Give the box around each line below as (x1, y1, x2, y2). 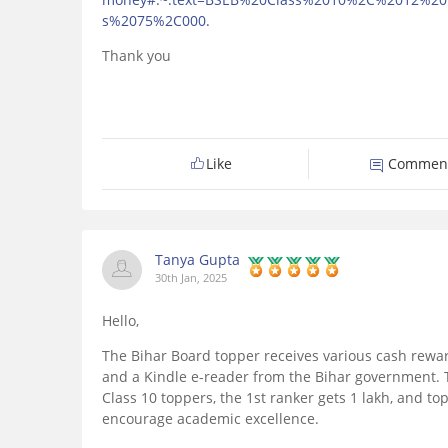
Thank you (102, 46, 171, 66)
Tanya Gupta (155, 250, 240, 270)
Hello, (102, 311, 139, 331)
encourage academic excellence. (102, 409, 319, 429)
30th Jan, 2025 (155, 270, 227, 286)
